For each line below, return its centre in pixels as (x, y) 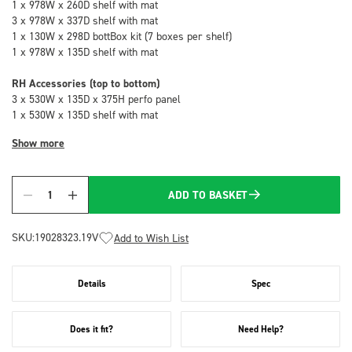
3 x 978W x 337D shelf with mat (85, 20)
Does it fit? (92, 329)
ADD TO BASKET (208, 195)
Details (92, 283)
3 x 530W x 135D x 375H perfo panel (96, 99)
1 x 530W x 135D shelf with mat (85, 114)
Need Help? (260, 329)
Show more (38, 143)
